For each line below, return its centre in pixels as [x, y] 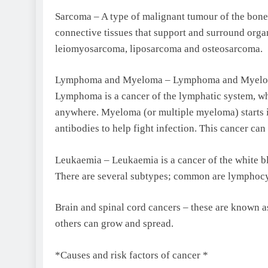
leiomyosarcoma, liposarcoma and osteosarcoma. [159, 48]
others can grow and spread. [114, 224]
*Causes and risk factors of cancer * [132, 255]
